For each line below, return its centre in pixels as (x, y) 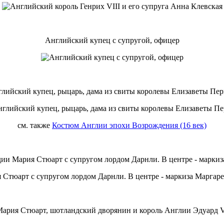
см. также (35, 125)
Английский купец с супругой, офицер (112, 40)
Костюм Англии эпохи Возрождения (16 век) (129, 125)
